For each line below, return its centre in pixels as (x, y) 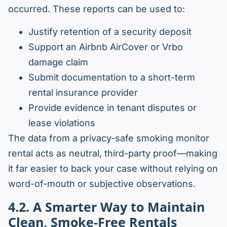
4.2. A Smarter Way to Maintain (106, 207)
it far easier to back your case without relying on (113, 169)
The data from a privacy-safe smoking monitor (109, 138)
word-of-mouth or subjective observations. (102, 184)
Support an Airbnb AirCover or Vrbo (106, 47)
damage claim (58, 62)
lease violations (62, 123)
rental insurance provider (83, 93)
